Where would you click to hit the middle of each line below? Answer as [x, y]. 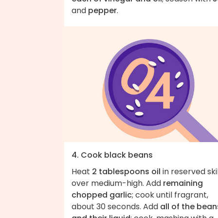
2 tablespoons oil [126, 172]
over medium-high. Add [117, 183]
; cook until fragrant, [170, 195]
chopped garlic [102, 195]
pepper [102, 10]
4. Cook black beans [112, 155]
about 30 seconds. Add [116, 207]
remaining [183, 183]
